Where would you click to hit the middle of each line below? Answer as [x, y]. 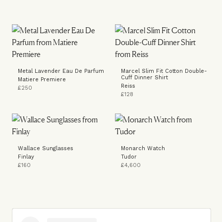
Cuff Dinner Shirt [144, 77]
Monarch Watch [143, 148]
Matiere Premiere [42, 79]
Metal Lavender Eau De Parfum [61, 71]
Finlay [26, 157]
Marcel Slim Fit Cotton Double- [164, 71]
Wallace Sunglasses [46, 148]
